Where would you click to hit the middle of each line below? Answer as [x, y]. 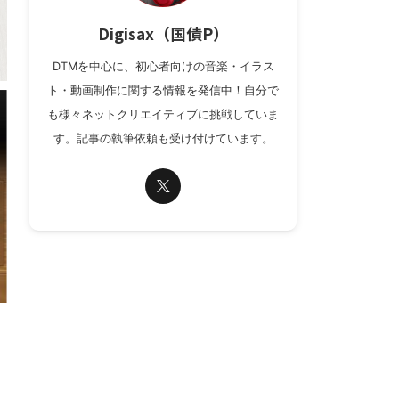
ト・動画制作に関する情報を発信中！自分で [163, 90]
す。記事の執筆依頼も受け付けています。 [163, 138]
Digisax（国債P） [163, 33]
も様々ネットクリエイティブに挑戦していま [163, 114]
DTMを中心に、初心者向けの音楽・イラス [163, 66]
